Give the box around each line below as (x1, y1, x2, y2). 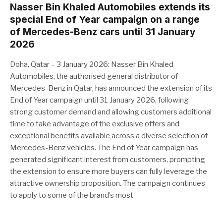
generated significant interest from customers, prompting (10, 155, 205, 164)
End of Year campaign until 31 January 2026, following (10, 96, 189, 105)
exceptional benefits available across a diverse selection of (10, 131, 208, 140)
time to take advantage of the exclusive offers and (10, 119, 179, 128)
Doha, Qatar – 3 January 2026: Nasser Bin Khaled (10, 60, 173, 69)
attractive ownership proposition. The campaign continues (10, 179, 205, 188)
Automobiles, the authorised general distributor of (10, 72, 178, 81)
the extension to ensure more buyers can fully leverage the (10, 167, 207, 176)
